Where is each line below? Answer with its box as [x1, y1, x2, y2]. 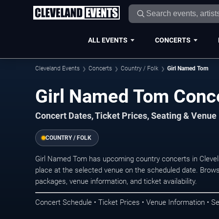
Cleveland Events [35, 65, 80, 72]
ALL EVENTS [88, 36, 128, 44]
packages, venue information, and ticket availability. [35, 177, 197, 186]
